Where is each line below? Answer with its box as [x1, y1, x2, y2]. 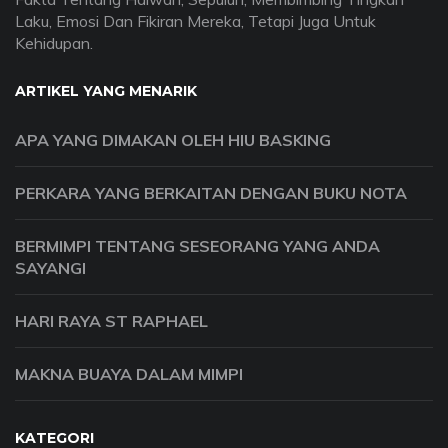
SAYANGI [15, 258, 86, 279]
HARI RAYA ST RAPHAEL [15, 311, 208, 332]
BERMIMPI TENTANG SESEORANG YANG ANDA [15, 236, 380, 257]
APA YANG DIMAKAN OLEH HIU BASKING [15, 130, 331, 151]
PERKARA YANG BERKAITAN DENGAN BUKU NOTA [15, 183, 407, 204]
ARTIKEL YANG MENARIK [15, 82, 197, 101]
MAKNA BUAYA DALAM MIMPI [15, 364, 243, 385]
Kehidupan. [15, 33, 93, 54]
